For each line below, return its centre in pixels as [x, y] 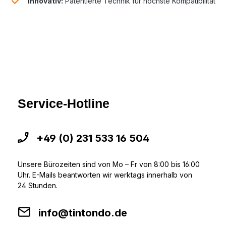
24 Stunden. [38, 186]
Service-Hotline [64, 104]
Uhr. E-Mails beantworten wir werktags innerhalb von [105, 175]
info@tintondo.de [83, 213]
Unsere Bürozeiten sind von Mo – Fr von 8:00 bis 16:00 [109, 164]
